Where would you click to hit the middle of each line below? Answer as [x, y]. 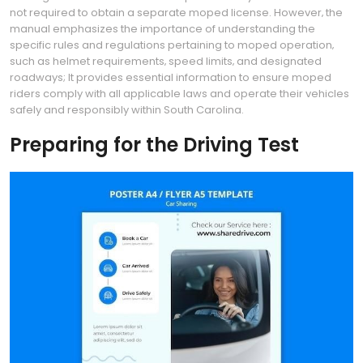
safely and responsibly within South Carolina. [127, 110]
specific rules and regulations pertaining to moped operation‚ [172, 45]
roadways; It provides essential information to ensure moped [171, 77]
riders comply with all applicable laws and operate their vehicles [179, 94]
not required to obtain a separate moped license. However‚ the [176, 13]
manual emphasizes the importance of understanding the [162, 29]
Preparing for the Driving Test [154, 145]
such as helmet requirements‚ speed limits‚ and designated [166, 61]
